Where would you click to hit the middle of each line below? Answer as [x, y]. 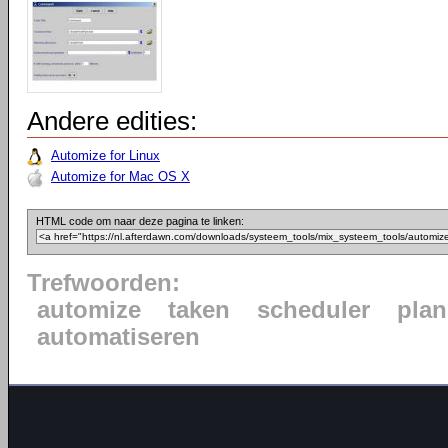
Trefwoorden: [103, 283]
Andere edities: [112, 121]
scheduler [313, 310]
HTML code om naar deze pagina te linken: [140, 221]
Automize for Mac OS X [120, 176]
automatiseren [118, 337]
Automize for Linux [105, 155]
